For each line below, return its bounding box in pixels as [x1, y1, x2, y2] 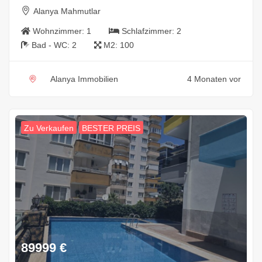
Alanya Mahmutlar [33, 6, 101, 16]
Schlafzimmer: [122, 26, 177, 36]
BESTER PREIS [82, 123, 140, 133]
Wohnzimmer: [33, 26, 87, 36]
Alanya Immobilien [50, 74, 118, 84]
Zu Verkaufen [24, 123, 74, 133]
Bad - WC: [32, 40, 72, 50]
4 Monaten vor [187, 74, 241, 84]
